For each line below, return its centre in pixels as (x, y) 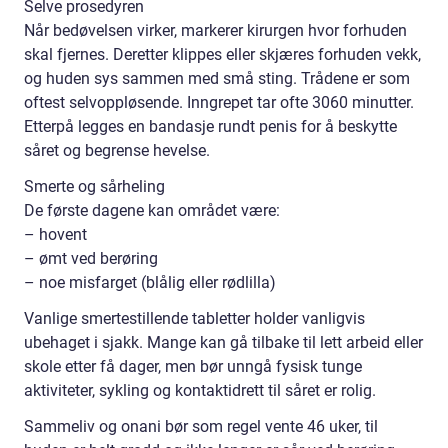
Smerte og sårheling (94, 186)
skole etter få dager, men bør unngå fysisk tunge (193, 366)
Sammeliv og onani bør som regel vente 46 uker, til (201, 426)
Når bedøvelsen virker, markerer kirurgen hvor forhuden (215, 30)
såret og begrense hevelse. (117, 150)
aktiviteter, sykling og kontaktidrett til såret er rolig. (200, 390)
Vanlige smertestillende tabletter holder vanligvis (194, 318)
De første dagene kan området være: (152, 210)
